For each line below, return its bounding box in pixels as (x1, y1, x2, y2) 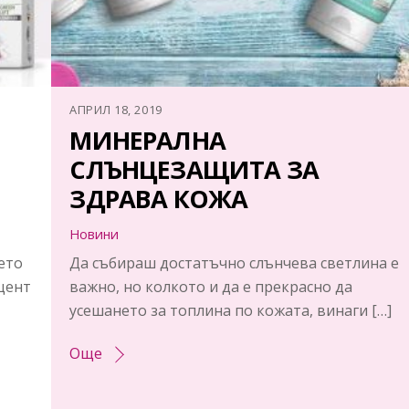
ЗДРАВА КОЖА (69, 182, 248, 216)
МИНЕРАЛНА (69, 123, 226, 158)
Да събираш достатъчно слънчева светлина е (69, 253, 400, 274)
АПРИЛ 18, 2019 (69, 101, 163, 119)
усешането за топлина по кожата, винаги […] (69, 300, 393, 321)
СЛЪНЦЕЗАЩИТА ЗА (69, 152, 320, 187)
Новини (69, 225, 120, 244)
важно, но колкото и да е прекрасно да (69, 277, 353, 298)
